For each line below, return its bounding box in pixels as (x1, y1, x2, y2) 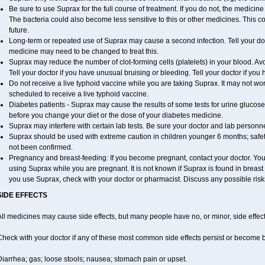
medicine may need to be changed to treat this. (8, 47, 159, 56)
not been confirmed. (8, 143, 73, 151)
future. (8, 26, 29, 34)
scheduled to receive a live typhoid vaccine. (8, 90, 148, 98)
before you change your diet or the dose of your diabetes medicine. (8, 111, 223, 119)
